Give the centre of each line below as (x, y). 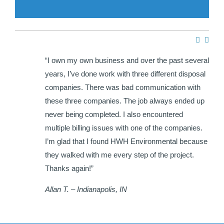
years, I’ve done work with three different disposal (125, 73)
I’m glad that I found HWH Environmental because (126, 141)
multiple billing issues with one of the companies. (124, 127)
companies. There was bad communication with (123, 87)
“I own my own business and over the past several (127, 60)
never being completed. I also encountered (114, 114)
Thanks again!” (70, 168)
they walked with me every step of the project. (119, 154)
